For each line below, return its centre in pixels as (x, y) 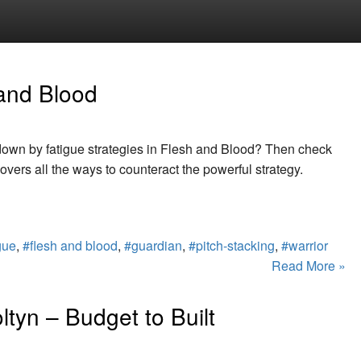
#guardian (153, 245)
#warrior (305, 245)
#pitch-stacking (232, 245)
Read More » (309, 265)
